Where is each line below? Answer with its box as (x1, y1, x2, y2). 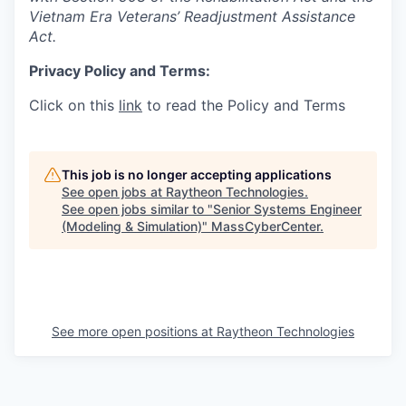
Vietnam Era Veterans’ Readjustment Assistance (29, 7, 355, 25)
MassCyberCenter (211, 218, 320, 234)
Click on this (29, 96, 119, 114)
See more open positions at (52, 324, 217, 339)
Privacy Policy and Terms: (29, 62, 210, 80)
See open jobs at (62, 184, 166, 199)
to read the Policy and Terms (142, 96, 345, 114)
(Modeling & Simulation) (62, 218, 202, 234)
